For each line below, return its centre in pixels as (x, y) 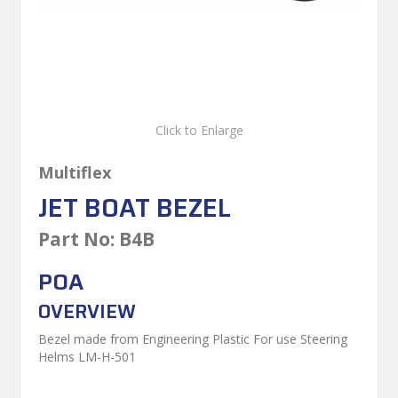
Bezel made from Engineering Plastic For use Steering (193, 339)
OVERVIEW (88, 311)
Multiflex (76, 172)
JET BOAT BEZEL (135, 207)
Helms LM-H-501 (88, 357)
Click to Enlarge (199, 130)
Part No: (77, 239)
